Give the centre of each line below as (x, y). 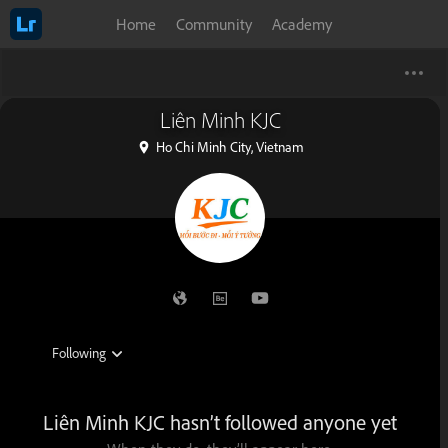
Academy (302, 24)
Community (214, 24)
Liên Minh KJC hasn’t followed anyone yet (220, 422)
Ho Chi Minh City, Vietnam (229, 146)
